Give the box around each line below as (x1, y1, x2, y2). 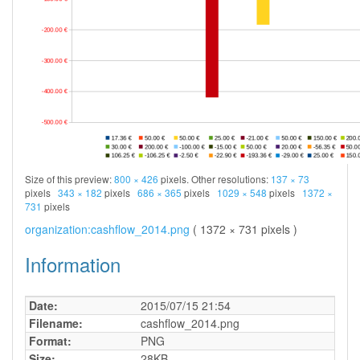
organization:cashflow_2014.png (25, 220, 190, 237)
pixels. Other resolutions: (158, 171, 271, 186)
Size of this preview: (25, 171, 114, 186)
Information (25, 249, 121, 278)
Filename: (29, 314, 83, 331)
